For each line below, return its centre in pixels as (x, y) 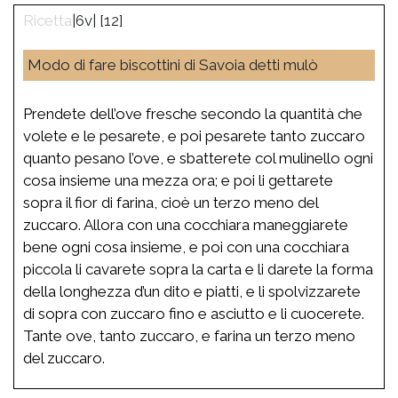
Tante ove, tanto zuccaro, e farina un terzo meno (189, 335)
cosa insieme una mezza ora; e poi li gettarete (178, 180)
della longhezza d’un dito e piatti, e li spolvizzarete (192, 291)
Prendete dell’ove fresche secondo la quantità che (193, 113)
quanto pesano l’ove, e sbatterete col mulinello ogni (198, 158)
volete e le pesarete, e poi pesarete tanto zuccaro (194, 135)
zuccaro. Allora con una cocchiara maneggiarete (186, 224)
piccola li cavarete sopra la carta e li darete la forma (198, 269)
